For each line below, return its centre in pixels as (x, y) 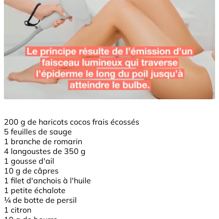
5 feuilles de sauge (38, 131)
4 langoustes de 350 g (45, 151)
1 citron (18, 209)
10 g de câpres (31, 170)
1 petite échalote (35, 190)
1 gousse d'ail (29, 161)
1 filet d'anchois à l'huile (47, 180)
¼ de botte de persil (40, 200)
